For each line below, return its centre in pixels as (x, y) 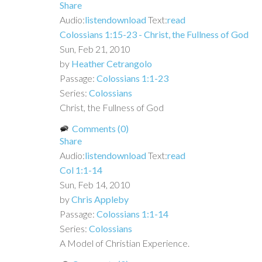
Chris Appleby (100, 199)
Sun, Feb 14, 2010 (95, 184)
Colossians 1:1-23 (132, 78)
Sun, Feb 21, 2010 (95, 49)
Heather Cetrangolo (112, 63)
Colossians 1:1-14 (132, 213)
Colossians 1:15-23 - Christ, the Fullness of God (154, 34)
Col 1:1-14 (81, 170)
